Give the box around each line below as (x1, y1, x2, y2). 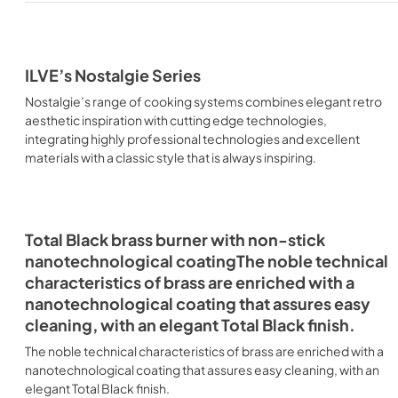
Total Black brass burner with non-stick (25, 229, 325, 250)
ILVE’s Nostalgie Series (25, 65, 201, 85)
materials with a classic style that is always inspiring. (25, 148, 316, 165)
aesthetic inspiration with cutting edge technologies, (25, 111, 327, 128)
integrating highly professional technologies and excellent (25, 130, 360, 147)
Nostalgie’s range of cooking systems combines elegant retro (25, 92, 382, 109)
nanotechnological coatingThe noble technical (25, 251, 388, 271)
